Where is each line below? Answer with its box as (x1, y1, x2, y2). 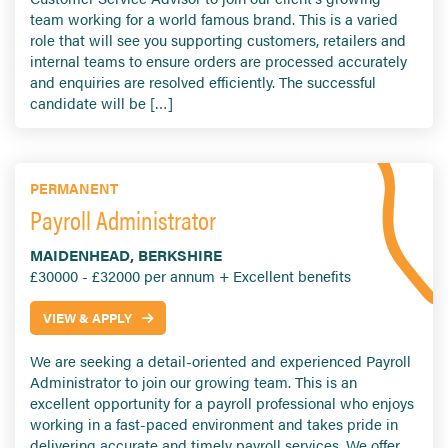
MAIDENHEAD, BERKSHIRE (30, 244, 222, 266)
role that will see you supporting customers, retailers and (30, 29, 406, 51)
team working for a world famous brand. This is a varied (30, 8, 398, 30)
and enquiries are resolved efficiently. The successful (30, 71, 376, 93)
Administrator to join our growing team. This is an (30, 371, 357, 393)
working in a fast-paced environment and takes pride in (30, 413, 398, 435)
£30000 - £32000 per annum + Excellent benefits (30, 265, 351, 287)
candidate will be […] (30, 92, 173, 114)
